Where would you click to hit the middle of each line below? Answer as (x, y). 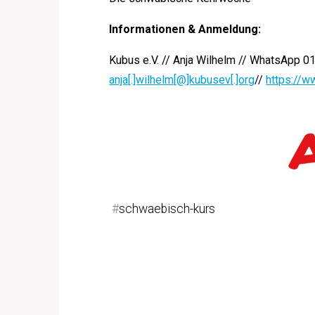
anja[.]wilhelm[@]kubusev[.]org (182, 80)
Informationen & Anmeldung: (185, 30)
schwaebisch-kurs (167, 209)
